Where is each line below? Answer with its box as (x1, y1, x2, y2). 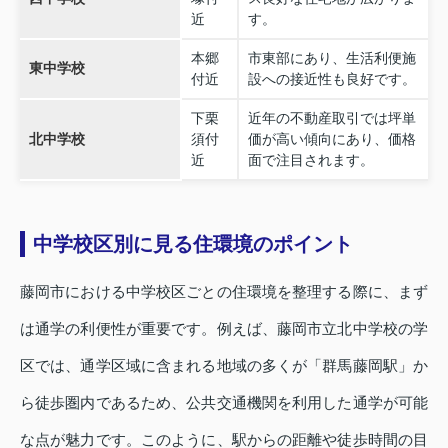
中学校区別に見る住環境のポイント (33, 232, 353, 255)
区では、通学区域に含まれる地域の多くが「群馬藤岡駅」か (20, 356, 428, 374)
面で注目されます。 (247, 151, 374, 168)
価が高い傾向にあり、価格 (247, 130, 416, 147)
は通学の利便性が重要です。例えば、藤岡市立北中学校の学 (20, 319, 428, 337)
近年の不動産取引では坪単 (247, 109, 416, 126)
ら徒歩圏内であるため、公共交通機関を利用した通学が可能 (20, 393, 428, 411)
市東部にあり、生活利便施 (247, 49, 416, 66)
